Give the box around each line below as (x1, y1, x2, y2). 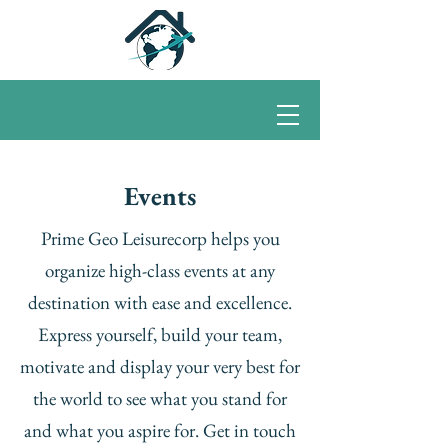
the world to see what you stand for (33, 386, 287, 411)
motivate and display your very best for (20, 354, 300, 379)
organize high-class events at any (45, 258, 275, 283)
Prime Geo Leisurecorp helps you (40, 226, 280, 251)
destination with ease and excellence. (28, 290, 292, 315)
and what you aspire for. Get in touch (24, 418, 296, 443)
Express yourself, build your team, (38, 322, 282, 347)
